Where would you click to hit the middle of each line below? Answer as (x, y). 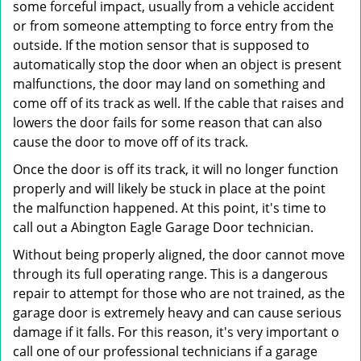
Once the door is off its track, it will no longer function (176, 169)
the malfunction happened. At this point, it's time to (170, 208)
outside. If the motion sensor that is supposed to (161, 45)
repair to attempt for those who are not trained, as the (179, 293)
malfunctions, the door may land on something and (169, 84)
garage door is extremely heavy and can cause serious (177, 313)
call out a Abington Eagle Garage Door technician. (163, 227)
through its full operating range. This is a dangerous (170, 274)
